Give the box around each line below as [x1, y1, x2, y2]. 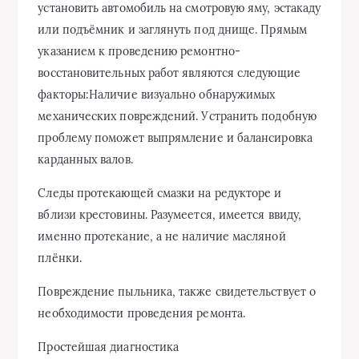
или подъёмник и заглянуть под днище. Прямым [38, 22, 307, 37]
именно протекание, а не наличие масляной [38, 229, 286, 244]
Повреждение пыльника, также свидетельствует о [38, 284, 317, 299]
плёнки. [38, 251, 82, 265]
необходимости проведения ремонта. [38, 306, 246, 321]
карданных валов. [38, 152, 133, 167]
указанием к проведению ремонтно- [38, 44, 240, 58]
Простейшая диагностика [38, 340, 179, 354]
